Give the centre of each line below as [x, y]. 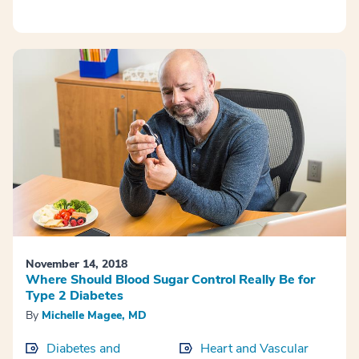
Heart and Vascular [254, 348]
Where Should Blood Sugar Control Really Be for [170, 279]
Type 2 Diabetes [75, 295]
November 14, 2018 [77, 264]
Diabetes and [83, 348]
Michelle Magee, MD [94, 315]
